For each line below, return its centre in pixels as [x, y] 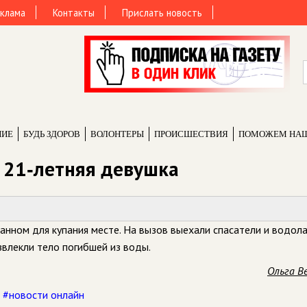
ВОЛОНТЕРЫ [117, 134]
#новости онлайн [44, 295]
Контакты [74, 13]
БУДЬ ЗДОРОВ [52, 134]
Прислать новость [162, 13]
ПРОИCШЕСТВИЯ [191, 134]
